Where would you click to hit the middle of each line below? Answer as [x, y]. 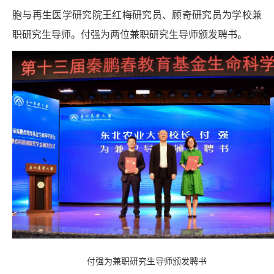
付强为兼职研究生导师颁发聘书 [147, 261]
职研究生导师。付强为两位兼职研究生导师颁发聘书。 [130, 35]
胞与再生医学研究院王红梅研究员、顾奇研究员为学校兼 [137, 15]
